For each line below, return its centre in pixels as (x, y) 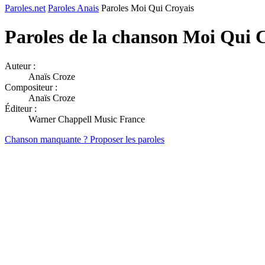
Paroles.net (25, 8)
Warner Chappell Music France (87, 119)
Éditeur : (21, 108)
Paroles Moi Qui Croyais (148, 8)
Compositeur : (31, 87)
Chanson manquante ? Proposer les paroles (85, 139)
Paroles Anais (73, 8)
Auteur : (20, 66)
